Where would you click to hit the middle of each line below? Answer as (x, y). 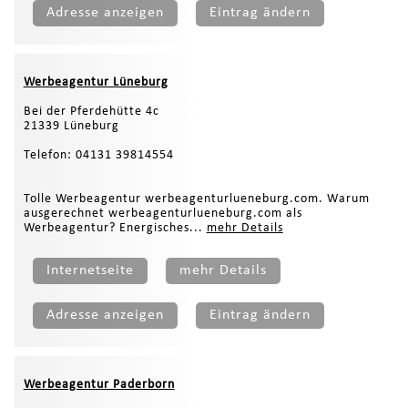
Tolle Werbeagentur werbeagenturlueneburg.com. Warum (196, 199)
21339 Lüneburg (71, 126)
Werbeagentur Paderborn (99, 384)
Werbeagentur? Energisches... (115, 228)
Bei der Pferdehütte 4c (91, 111)
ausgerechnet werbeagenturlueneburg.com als (163, 213)
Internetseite (90, 270)
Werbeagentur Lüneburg (96, 82)
